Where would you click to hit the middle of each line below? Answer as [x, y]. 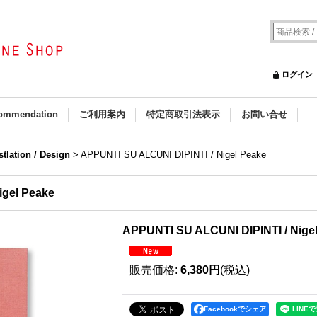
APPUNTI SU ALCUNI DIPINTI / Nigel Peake [173, 155]
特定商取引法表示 [183, 114]
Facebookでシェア [235, 309]
